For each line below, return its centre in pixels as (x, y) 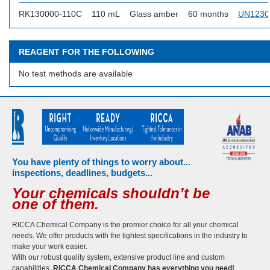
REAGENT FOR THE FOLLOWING (86, 52)
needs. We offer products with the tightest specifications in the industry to (130, 236)
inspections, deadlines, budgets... (82, 173)
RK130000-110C (50, 14)
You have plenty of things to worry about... (101, 162)
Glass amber (154, 14)
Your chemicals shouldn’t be (111, 193)
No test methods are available (76, 74)
